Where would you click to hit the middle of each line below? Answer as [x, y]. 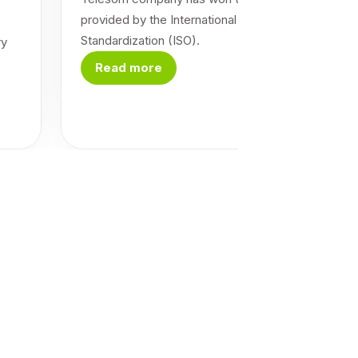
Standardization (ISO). [140, 40]
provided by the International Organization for [203, 19]
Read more [128, 67]
